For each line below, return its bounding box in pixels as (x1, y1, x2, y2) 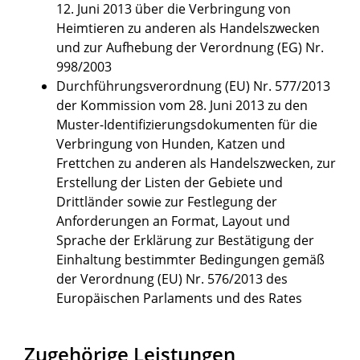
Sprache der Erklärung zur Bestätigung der (56, 231, 314, 250)
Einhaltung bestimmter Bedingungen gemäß (56, 251, 325, 269)
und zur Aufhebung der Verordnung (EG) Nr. (56, 39, 324, 57)
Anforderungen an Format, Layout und (56, 212, 290, 231)
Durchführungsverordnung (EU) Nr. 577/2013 (56, 77, 330, 96)
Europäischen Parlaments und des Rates (56, 289, 302, 308)
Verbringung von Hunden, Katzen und (56, 135, 285, 153)
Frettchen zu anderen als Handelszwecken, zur (56, 154, 336, 173)
